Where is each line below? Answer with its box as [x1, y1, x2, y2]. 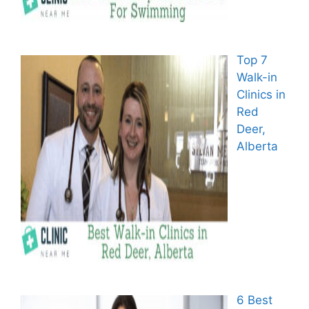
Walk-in [236, 70, 277, 85]
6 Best [236, 293, 272, 308]
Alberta [236, 139, 278, 154]
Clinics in [236, 88, 286, 102]
